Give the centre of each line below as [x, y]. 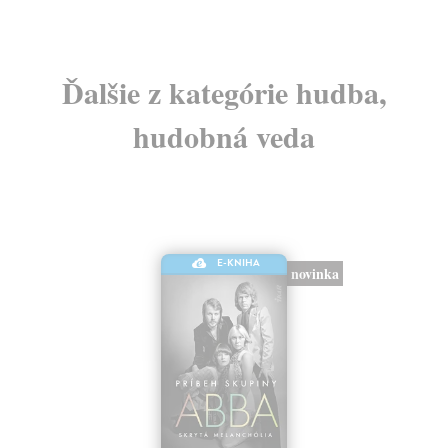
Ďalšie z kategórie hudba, [224, 91]
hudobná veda [224, 135]
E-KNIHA [239, 263]
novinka [314, 274]
